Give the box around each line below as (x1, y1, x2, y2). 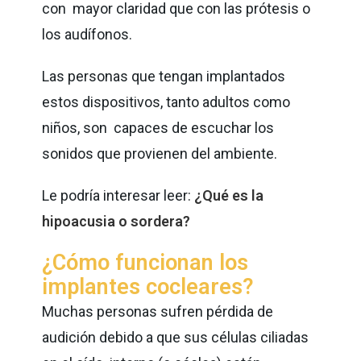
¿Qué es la (194, 186, 264, 204)
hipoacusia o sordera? (42, 212, 191, 230)
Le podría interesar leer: (42, 186, 195, 204)
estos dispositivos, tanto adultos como (42, 93, 291, 110)
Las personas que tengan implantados (42, 67, 286, 85)
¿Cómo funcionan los (42, 249, 249, 276)
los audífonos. (42, 25, 136, 43)
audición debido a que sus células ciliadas (42, 328, 309, 346)
